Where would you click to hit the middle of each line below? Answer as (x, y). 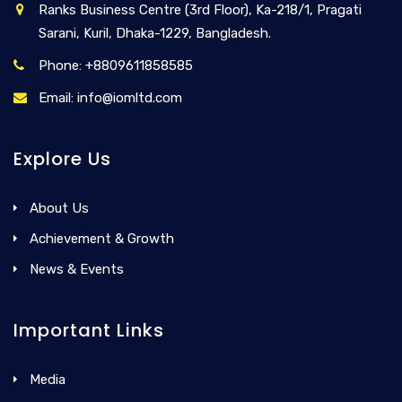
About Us (59, 208)
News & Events (77, 269)
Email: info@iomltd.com (110, 97)
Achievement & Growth (102, 238)
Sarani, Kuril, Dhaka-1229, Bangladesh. (155, 33)
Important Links (89, 330)
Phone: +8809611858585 (116, 65)
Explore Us (62, 158)
